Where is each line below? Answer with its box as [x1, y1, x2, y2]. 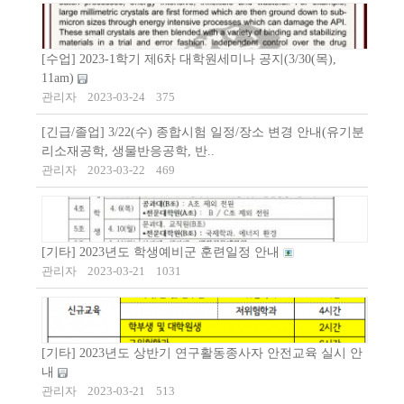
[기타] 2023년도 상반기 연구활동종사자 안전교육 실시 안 [41, 346, 363, 361]
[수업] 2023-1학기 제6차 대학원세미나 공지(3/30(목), [41, 52, 336, 67]
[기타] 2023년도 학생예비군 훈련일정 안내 [41, 245, 283, 260]
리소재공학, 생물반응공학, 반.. [41, 144, 215, 159]
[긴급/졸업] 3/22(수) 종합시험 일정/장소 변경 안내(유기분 [41, 125, 364, 140]
